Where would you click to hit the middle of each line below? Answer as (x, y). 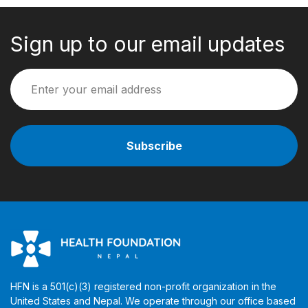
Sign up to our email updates (148, 44)
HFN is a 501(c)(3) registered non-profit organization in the (143, 286)
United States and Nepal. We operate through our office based (153, 301)
